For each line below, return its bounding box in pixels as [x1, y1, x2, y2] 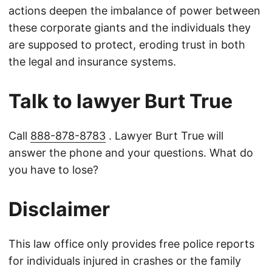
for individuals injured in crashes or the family [8, 254, 241, 268]
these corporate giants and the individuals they [8, 21, 251, 35]
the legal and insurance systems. [8, 55, 176, 69]
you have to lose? [8, 163, 98, 177]
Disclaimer [8, 197, 110, 222]
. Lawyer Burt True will [106, 129, 223, 143]
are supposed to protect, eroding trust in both [8, 38, 245, 52]
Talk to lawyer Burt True [8, 89, 233, 114]
